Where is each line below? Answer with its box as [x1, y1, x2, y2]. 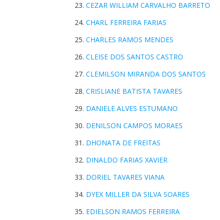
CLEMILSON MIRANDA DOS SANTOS [86, 69, 206, 79]
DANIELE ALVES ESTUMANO [86, 104, 178, 113]
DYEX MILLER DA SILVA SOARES [86, 190, 190, 199]
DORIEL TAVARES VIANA [86, 172, 165, 182]
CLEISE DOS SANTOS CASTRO [86, 52, 183, 61]
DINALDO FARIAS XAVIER [86, 155, 167, 165]
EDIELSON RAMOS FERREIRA [86, 207, 180, 216]
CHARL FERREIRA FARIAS [86, 18, 166, 27]
